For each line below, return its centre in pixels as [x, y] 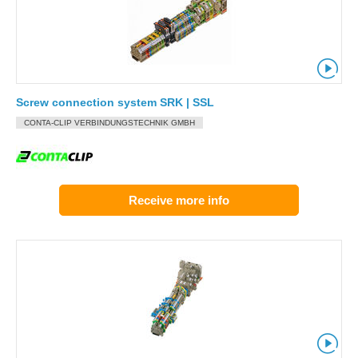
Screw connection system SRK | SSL [115, 102]
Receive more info [179, 200]
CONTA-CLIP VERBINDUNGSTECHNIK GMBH [109, 123]
